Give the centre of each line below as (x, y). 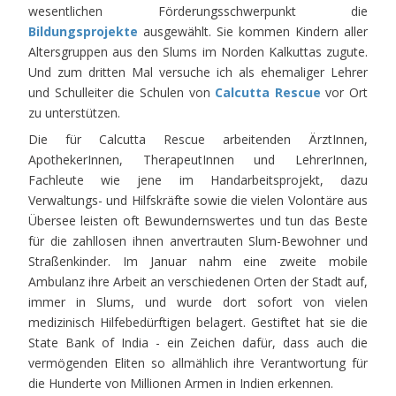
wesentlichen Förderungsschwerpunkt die (198, 11)
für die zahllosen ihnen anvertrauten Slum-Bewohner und (198, 241)
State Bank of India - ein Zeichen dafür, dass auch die (198, 343)
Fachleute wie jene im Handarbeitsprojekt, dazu (198, 180)
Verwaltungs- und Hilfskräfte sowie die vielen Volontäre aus (198, 201)
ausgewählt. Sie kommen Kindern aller (253, 32)
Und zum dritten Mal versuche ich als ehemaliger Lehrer (198, 72)
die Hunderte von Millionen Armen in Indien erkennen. (181, 384)
